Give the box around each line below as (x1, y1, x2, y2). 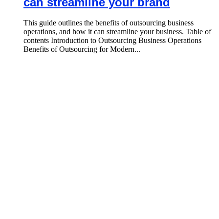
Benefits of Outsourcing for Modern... (23, 45, 140, 54)
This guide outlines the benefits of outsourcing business (23, 19, 194, 27)
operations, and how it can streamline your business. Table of (23, 27, 211, 36)
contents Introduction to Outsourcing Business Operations (23, 36, 201, 45)
